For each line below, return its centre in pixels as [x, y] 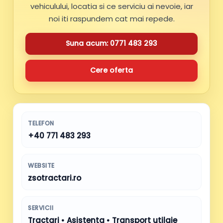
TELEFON [41, 123]
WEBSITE [41, 165]
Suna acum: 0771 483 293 [111, 44]
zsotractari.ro [55, 178]
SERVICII [41, 208]
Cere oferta [111, 70]
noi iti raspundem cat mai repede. [111, 18]
